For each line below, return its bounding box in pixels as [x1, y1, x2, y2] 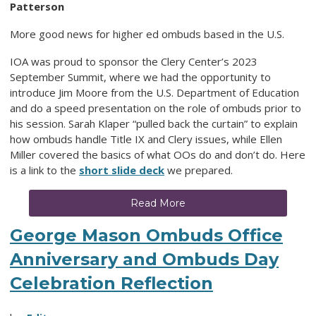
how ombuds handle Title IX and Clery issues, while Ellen [10, 132, 282, 147]
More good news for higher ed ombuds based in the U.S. [10, 27, 287, 42]
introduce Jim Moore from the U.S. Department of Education [10, 85, 299, 100]
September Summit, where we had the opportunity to [10, 70, 271, 85]
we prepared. [164, 163, 238, 178]
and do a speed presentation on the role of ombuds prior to [10, 101, 301, 116]
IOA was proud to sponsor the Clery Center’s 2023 [10, 54, 257, 69]
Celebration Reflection [10, 273, 213, 294]
